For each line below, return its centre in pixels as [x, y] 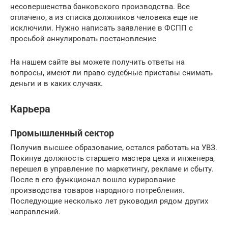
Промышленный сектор [62, 133]
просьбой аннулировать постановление [83, 38]
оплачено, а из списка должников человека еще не [104, 17]
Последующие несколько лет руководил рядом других [109, 201]
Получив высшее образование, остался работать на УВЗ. [114, 148]
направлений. [35, 212]
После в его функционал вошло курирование [93, 180]
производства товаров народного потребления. [97, 190]
